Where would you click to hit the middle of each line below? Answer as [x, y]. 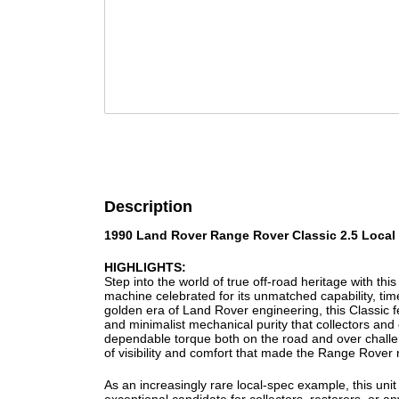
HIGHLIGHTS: [145, 267]
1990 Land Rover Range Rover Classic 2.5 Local [250, 235]
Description [148, 207]
